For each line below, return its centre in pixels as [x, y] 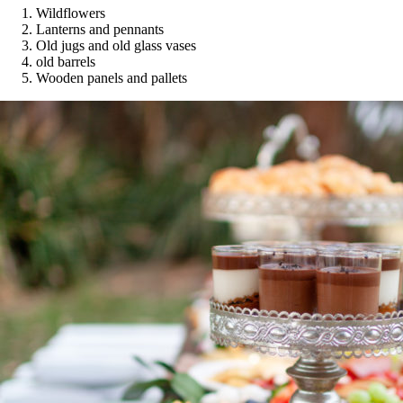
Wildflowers [71, 13]
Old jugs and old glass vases [116, 45]
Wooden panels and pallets [112, 77]
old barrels [66, 61]
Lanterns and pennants [100, 29]
